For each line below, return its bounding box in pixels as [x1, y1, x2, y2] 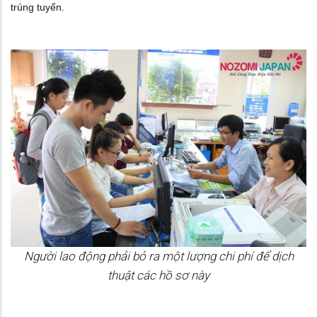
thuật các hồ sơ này [108, 267, 209, 282]
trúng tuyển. [11, 1, 64, 13]
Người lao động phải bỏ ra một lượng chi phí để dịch [23, 248, 294, 263]
